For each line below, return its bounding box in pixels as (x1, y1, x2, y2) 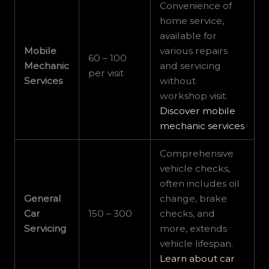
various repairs (160, 45, 228, 57)
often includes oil (160, 178, 240, 190)
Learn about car (160, 253, 235, 265)
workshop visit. (160, 90, 228, 102)
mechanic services (160, 120, 245, 132)
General (24, 193, 62, 205)
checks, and (160, 208, 216, 220)
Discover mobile (160, 105, 236, 117)
